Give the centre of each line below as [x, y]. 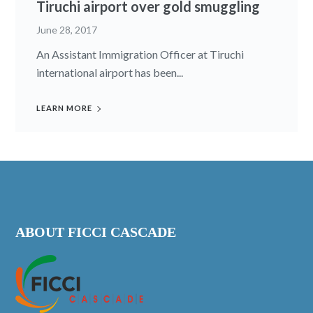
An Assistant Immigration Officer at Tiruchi [140, 54]
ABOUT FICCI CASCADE [96, 232]
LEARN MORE [65, 108]
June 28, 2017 [67, 29]
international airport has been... [110, 72]
